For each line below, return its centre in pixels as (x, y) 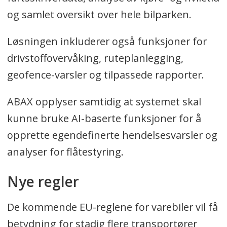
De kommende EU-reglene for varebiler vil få (112, 207)
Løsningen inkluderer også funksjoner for (107, 41)
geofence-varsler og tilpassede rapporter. (105, 74)
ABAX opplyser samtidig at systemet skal (104, 101)
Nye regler (43, 181)
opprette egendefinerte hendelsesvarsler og (112, 135)
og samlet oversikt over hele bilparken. (99, 14)
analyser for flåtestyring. (65, 152)
